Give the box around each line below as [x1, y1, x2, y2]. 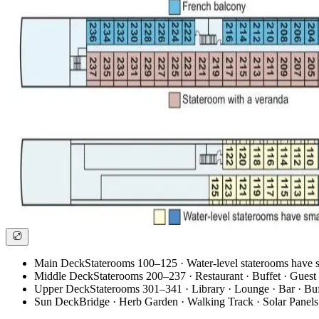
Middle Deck [34, 270, 93, 283]
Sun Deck [34, 296, 79, 308]
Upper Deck [34, 283, 90, 296]
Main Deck [34, 257, 85, 270]
